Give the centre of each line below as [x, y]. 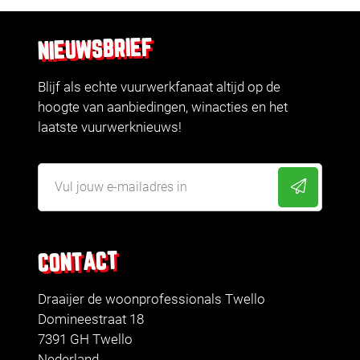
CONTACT [78, 263]
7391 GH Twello [85, 340]
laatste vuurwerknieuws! [110, 127]
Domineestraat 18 [91, 319]
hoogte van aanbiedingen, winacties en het [163, 107]
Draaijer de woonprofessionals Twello [151, 299]
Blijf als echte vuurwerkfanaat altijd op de [159, 87]
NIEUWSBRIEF [95, 51]
